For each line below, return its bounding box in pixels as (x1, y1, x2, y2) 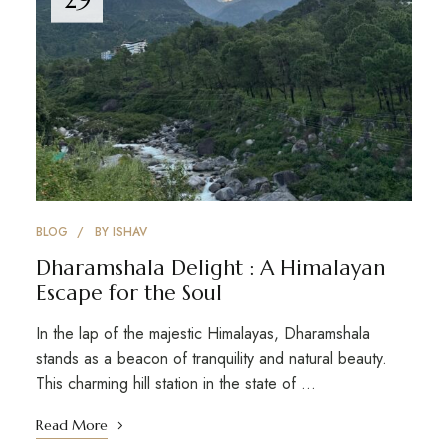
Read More (35, 415, 108, 434)
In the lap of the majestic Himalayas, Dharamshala (35, 321, 370, 345)
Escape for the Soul (35, 279, 222, 306)
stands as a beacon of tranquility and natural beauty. (35, 346, 387, 370)
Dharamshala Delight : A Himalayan (35, 254, 385, 281)
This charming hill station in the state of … (35, 371, 316, 395)
